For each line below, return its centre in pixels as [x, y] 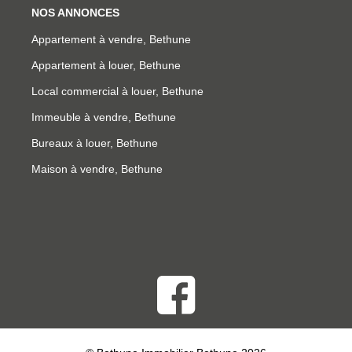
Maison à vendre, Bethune [97, 169]
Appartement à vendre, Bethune [111, 40]
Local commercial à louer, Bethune [117, 92]
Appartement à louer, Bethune [106, 66]
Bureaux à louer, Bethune [95, 143]
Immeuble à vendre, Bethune [104, 117]
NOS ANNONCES [75, 13]
